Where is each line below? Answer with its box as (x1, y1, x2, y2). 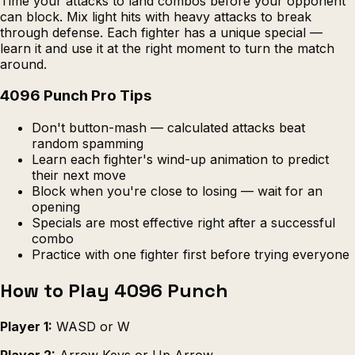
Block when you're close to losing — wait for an (32, 182, 323, 199)
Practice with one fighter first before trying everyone (32, 246, 349, 262)
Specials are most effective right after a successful (32, 214, 335, 231)
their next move (32, 166, 126, 183)
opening (32, 198, 80, 215)
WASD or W (52, 318, 130, 334)
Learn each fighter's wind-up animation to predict (32, 151, 329, 167)
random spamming (32, 135, 143, 151)
